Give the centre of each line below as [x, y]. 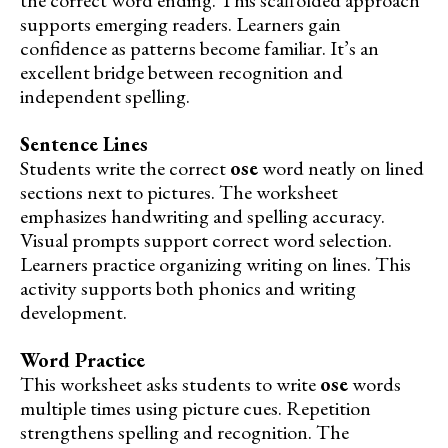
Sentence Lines [84, 143]
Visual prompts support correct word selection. [206, 239]
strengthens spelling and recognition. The [184, 431]
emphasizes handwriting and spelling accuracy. [202, 215]
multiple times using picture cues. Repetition [195, 407]
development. [73, 311]
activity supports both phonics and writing [188, 287]
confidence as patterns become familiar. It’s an [199, 47]
